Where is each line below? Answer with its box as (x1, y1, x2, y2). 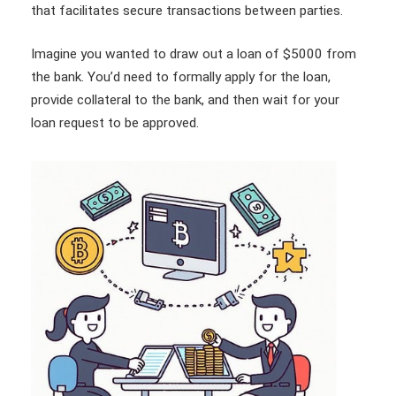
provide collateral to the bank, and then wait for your (31, 92, 339, 109)
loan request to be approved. (31, 115, 199, 132)
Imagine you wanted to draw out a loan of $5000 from (31, 46, 356, 63)
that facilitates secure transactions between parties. (31, 2, 346, 19)
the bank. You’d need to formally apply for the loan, (31, 69, 331, 86)
